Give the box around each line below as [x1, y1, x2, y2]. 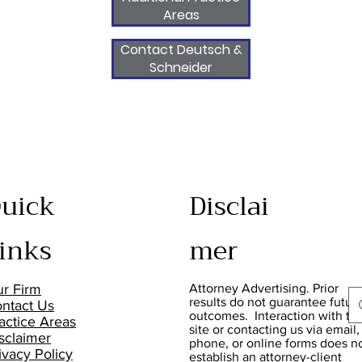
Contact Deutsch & [120, 40, 242, 60]
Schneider [149, 58, 213, 78]
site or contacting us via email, [188, 322, 360, 337]
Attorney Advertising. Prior [188, 281, 339, 296]
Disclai [188, 184, 269, 229]
